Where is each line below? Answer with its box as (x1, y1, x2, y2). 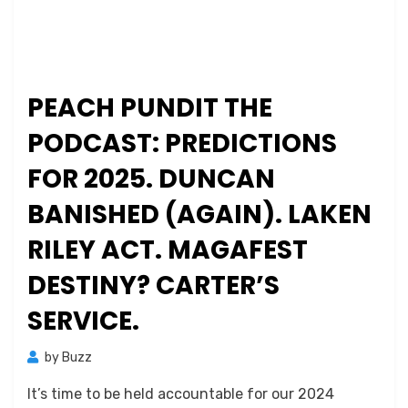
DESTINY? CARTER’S (27, 268, 280, 304)
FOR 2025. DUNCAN (27, 161, 275, 198)
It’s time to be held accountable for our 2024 (27, 385, 334, 403)
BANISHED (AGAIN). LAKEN (27, 197, 372, 233)
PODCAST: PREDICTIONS (27, 126, 337, 162)
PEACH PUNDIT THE (27, 90, 272, 127)
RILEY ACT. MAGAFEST (27, 232, 308, 269)
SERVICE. (27, 303, 139, 340)
